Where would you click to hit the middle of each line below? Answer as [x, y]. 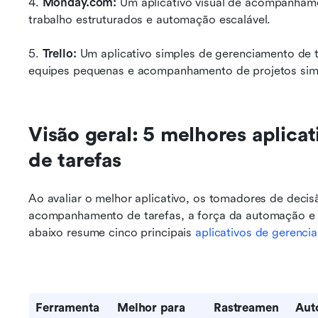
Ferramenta [67, 308]
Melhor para [151, 308]
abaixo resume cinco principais [112, 232]
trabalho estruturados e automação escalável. [150, 20]
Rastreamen [246, 308]
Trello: [59, 54]
